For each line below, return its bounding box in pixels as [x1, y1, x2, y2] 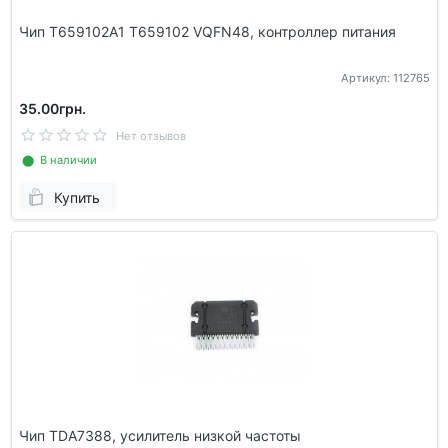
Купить [53, 188, 100, 206]
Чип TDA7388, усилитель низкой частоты [18, 426, 301, 444]
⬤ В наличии [18, 153, 97, 168]
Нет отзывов [115, 129, 186, 144]
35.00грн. [18, 100, 86, 118]
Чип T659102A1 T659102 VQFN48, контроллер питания [18, 22, 396, 40]
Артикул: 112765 [340, 71, 430, 86]
